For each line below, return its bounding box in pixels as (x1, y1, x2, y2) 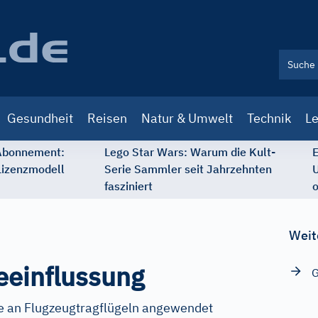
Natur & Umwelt (141, 110, 233, 126)
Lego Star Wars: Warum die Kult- (104, 145, 275, 159)
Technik (247, 110, 291, 126)
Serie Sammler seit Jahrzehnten (104, 162, 272, 176)
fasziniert (104, 179, 153, 193)
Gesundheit (7, 110, 73, 126)
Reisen (87, 110, 127, 126)
